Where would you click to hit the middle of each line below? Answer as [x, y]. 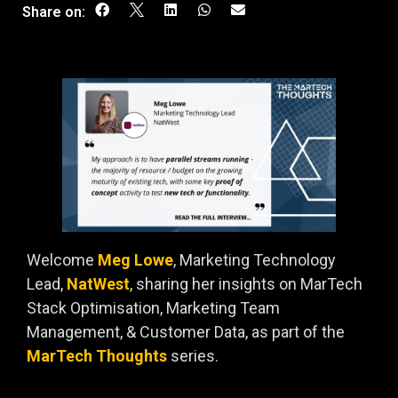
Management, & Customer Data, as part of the [186, 332]
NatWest [98, 284]
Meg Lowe [135, 260]
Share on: [54, 12]
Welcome [62, 260]
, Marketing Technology [255, 260]
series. [193, 356]
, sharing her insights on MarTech [246, 284]
